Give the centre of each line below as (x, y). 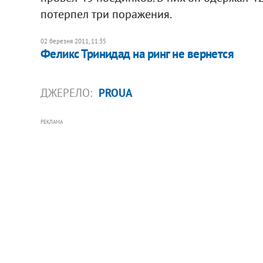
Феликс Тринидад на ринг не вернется (137, 53)
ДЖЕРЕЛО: (68, 92)
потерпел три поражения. (106, 14)
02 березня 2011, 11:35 (73, 41)
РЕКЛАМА (51, 122)
